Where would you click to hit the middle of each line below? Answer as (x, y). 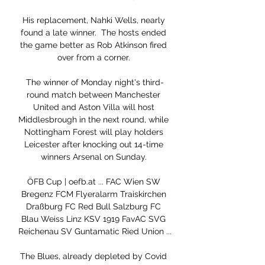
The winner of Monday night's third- (95, 83)
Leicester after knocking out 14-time (93, 145)
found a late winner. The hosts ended (93, 33)
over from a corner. (95, 58)
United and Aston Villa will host (93, 107)
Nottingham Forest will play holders (93, 132)
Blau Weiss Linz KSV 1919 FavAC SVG (93, 219)
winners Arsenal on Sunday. (95, 157)
